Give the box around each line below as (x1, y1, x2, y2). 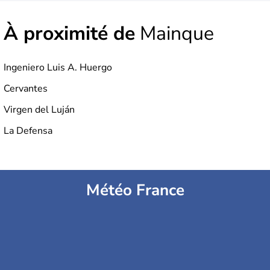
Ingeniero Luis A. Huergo (4, 61, 112, 75)
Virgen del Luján (4, 103, 75, 117)
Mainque (135, 20, 214, 47)
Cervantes (4, 82, 48, 96)
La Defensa (4, 124, 52, 138)
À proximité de (4, 20, 135, 47)
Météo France (86, 180, 184, 201)
